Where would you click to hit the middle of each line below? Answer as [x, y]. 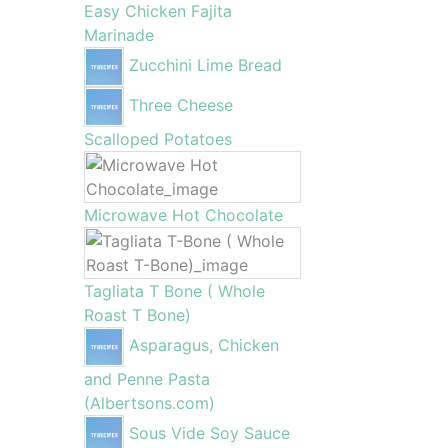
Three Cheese [180, 105]
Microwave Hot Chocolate [183, 215]
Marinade [118, 35]
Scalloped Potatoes [157, 139]
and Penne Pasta [146, 379]
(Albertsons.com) [149, 403]
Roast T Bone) [137, 315]
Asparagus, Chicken [203, 345]
